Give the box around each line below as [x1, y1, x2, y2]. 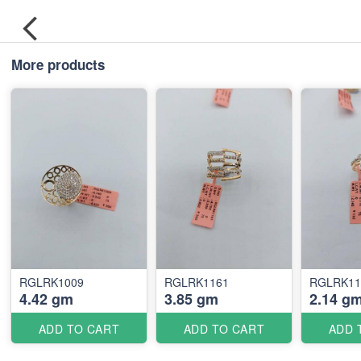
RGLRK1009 [19, 273, 84, 290]
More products [11, 54, 105, 74]
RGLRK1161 [164, 273, 229, 290]
